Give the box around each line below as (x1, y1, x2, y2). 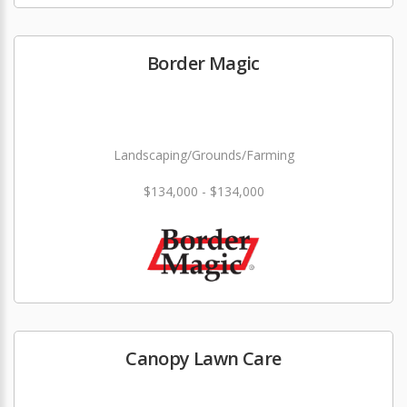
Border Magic (147, 51, 260, 75)
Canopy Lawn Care (125, 346, 282, 371)
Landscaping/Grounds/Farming (113, 146, 294, 164)
